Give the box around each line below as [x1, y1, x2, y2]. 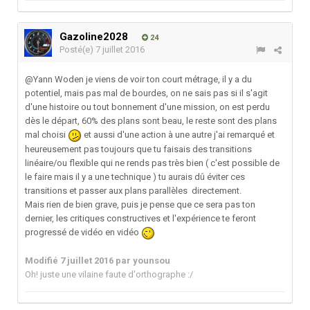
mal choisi [25, 129, 68, 140]
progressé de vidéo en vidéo [25, 226, 141, 237]
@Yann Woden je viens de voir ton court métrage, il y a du [25, 74, 252, 85]
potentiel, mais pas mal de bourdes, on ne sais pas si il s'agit [25, 88, 268, 99]
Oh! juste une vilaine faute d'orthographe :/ [25, 268, 193, 280]
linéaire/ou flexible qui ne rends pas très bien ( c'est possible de [25, 157, 280, 168]
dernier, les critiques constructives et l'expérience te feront [25, 212, 256, 224]
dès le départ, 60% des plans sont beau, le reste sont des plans [25, 116, 277, 127]
